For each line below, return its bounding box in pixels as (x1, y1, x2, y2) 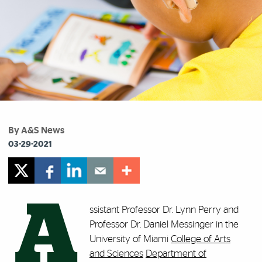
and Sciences (89, 249, 143, 258)
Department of (146, 249, 206, 258)
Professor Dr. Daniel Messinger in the (89, 219, 239, 229)
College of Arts (171, 234, 230, 244)
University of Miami (89, 234, 171, 244)
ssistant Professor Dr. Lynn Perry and (89, 205, 239, 215)
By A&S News (8, 126, 64, 135)
